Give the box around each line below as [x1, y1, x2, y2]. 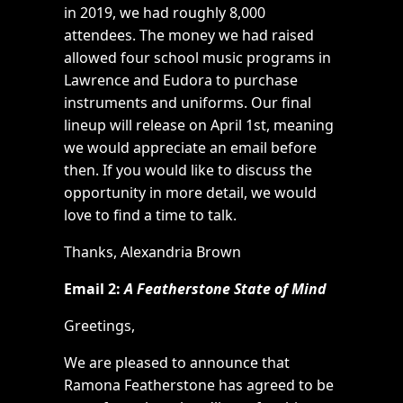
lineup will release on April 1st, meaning [64, 115, 334, 136]
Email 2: [64, 279, 124, 300]
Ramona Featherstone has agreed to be [64, 375, 334, 396]
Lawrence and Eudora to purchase [64, 70, 298, 91]
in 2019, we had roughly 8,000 [64, 3, 265, 23]
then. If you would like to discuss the [64, 160, 312, 181]
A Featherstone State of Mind [124, 279, 327, 300]
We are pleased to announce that [64, 353, 290, 373]
